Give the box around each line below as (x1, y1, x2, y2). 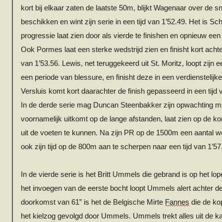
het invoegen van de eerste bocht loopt (21, 184, 147, 192)
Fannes (165, 198, 189, 206)
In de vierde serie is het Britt (21, 170, 112, 178)
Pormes (37, 46, 62, 54)
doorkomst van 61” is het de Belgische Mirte (21, 198, 165, 206)
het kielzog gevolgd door (21, 212, 101, 220)
